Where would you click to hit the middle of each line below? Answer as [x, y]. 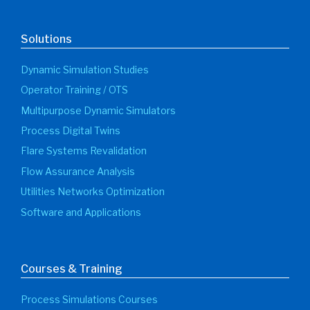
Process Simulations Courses [89, 299]
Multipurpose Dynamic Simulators [98, 110]
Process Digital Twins [71, 130]
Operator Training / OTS [74, 90]
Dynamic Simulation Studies [85, 69]
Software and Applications [81, 212]
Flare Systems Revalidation [84, 151]
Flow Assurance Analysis [78, 171]
